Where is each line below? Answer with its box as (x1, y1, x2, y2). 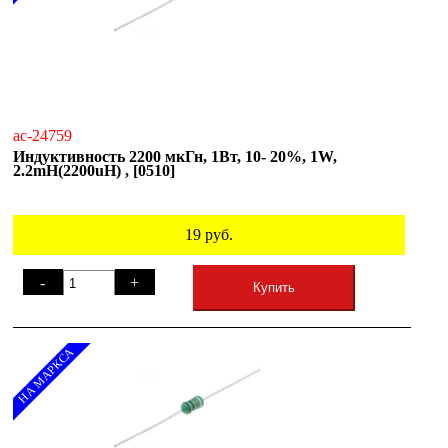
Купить (252, 279, 295, 295)
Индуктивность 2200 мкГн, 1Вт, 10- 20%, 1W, (13, 147, 337, 165)
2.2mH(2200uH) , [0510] (13, 161, 175, 179)
